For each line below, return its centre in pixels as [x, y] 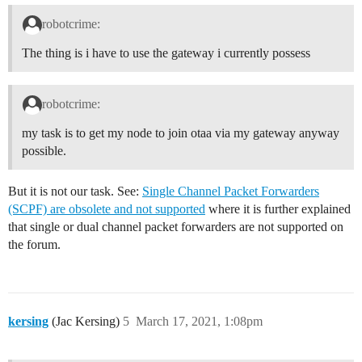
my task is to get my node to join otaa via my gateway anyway [181, 133]
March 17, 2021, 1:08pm [199, 321]
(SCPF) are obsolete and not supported [107, 208]
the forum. [34, 244]
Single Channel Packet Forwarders [231, 191]
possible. [44, 150]
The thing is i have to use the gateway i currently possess [166, 53]
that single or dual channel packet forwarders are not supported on [176, 226]
